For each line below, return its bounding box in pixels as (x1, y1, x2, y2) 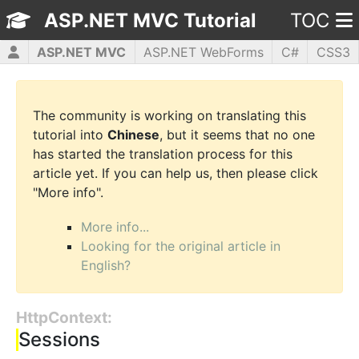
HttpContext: (16, 308, 112, 328)
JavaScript (88, 68, 154, 84)
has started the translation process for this (33, 146, 292, 163)
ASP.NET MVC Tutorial (44, 9, 256, 32)
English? (81, 257, 131, 274)
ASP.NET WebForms (143, 44, 264, 60)
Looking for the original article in (81, 238, 280, 255)
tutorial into (33, 127, 107, 143)
